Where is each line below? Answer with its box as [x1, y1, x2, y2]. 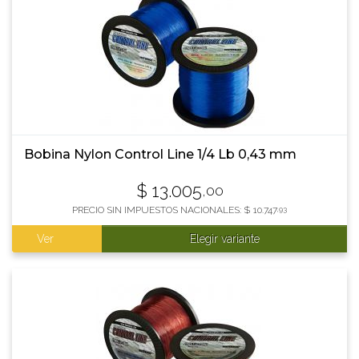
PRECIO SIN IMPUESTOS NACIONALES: [72, 204, 244, 216]
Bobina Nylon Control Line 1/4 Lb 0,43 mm [24, 147, 296, 162]
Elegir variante [189, 232, 260, 245]
